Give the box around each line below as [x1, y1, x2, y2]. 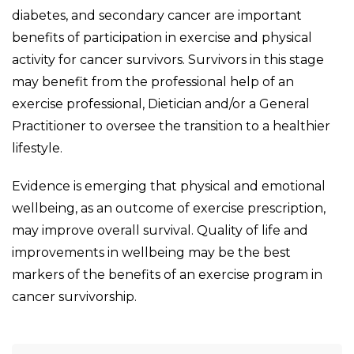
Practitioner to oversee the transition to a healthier [12, 118, 330, 134]
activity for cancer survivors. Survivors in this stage [12, 51, 324, 67]
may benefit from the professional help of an [12, 73, 294, 89]
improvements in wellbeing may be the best [12, 244, 291, 260]
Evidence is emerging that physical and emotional [12, 178, 326, 194]
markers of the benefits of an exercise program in [12, 266, 322, 282]
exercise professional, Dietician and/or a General [12, 96, 310, 111]
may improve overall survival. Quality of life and [12, 222, 308, 238]
